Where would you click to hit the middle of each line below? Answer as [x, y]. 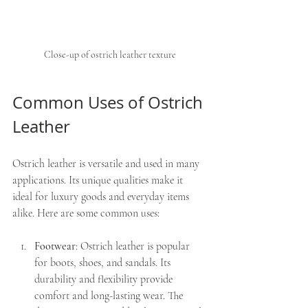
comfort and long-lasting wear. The [110, 296]
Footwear [55, 246]
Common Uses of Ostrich [110, 102]
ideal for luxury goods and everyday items [102, 197]
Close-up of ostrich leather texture [110, 55]
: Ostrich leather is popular [134, 246]
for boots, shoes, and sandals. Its [104, 263]
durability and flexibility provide [105, 279]
